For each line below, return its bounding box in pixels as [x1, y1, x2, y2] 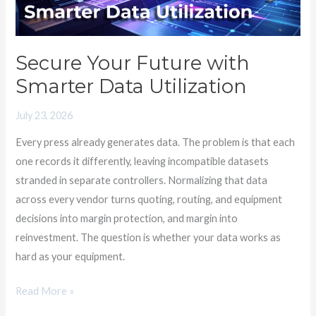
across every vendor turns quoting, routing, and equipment [16, 193, 283, 206]
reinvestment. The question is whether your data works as [16, 231, 281, 244]
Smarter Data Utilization [16, 74, 248, 98]
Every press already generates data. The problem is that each [16, 136, 296, 149]
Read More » [16, 285, 75, 298]
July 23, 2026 [16, 109, 73, 121]
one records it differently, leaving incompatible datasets [16, 155, 269, 168]
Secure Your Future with [16, 51, 250, 75]
